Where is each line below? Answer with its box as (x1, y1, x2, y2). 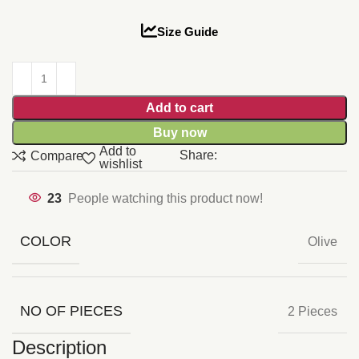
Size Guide (157, 25, 218, 39)
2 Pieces (288, 304, 337, 318)
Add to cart (146, 101, 213, 115)
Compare (30, 148, 84, 163)
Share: (179, 148, 217, 163)
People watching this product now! (68, 191, 263, 205)
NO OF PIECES (20, 303, 123, 320)
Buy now (152, 126, 207, 140)
